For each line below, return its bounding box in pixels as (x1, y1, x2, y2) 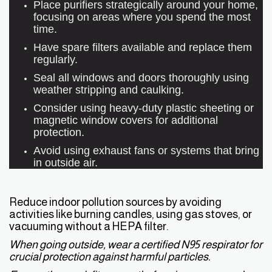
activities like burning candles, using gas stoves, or (9, 207, 252, 220)
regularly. (33, 53, 78, 66)
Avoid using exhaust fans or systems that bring (33, 144, 259, 157)
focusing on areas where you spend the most (33, 10, 251, 24)
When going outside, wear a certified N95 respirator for (9, 237, 262, 251)
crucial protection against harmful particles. (9, 250, 212, 263)
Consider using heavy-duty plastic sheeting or (33, 101, 254, 115)
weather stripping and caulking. (33, 83, 184, 97)
